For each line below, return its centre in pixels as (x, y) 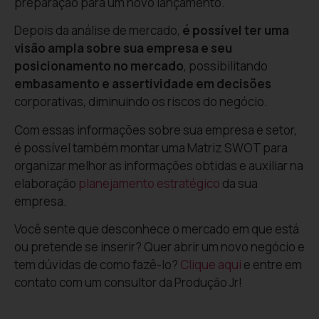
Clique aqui (211, 264)
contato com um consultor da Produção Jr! (128, 282)
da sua (239, 183)
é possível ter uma (235, 31)
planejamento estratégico (149, 183)
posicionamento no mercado (99, 66)
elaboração (46, 183)
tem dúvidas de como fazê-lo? (97, 264)
